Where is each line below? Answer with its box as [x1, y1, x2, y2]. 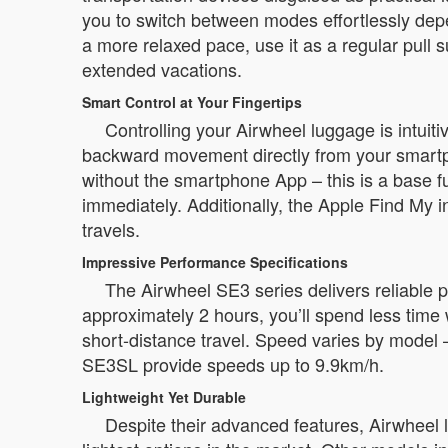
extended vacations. [82, 56, 242, 82]
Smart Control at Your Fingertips [82, 92, 302, 112]
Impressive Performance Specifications [82, 252, 348, 272]
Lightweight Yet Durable [82, 387, 246, 407]
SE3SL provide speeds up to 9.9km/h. [82, 351, 384, 377]
